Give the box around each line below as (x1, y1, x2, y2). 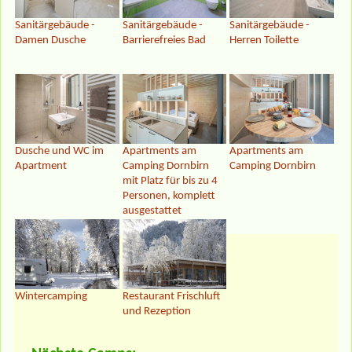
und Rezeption (122, 305, 191, 317)
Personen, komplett (122, 190, 215, 203)
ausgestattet (122, 205, 181, 218)
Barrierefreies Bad (122, 35, 206, 47)
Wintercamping (15, 290, 87, 302)
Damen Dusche (15, 35, 86, 47)
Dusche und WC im (15, 145, 104, 158)
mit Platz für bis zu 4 (122, 175, 218, 188)
